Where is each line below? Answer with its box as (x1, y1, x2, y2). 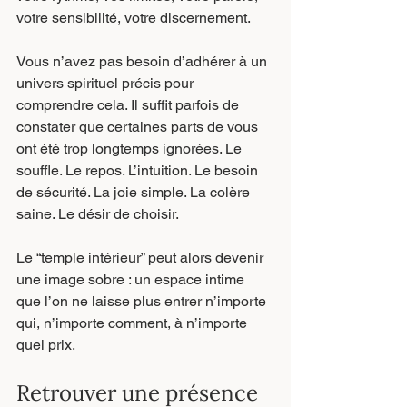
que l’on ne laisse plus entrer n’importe (16, 293, 270, 310)
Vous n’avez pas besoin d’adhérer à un (16, 53, 271, 70)
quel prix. (16, 336, 75, 353)
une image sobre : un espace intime (16, 271, 248, 288)
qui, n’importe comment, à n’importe (16, 314, 251, 332)
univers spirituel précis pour (16, 74, 197, 92)
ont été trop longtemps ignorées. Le (16, 140, 245, 157)
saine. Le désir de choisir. (16, 205, 179, 223)
